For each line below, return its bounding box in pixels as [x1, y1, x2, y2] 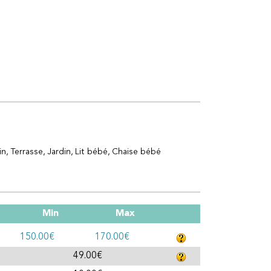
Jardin [47, 147, 71, 156]
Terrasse [10, 147, 43, 156]
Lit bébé [75, 147, 108, 156]
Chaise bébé [112, 147, 161, 156]
